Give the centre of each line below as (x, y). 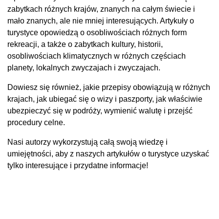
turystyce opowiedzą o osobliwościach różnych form (97, 33)
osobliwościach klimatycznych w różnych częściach (97, 56)
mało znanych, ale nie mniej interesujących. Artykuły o (101, 21)
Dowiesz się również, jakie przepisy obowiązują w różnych (109, 87)
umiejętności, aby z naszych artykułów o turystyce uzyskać (108, 154)
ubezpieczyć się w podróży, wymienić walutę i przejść (100, 111)
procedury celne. (36, 122)
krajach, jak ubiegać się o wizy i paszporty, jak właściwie (105, 99)
